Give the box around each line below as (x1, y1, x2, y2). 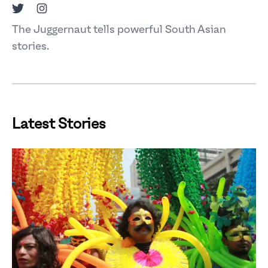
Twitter (11, 4, 44, 14)
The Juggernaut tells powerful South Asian (12, 23, 226, 36)
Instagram (35, 4, 81, 14)
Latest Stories (12, 116, 106, 133)
